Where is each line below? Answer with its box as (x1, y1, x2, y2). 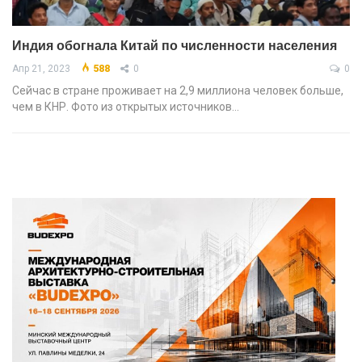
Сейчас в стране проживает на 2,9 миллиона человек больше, (12, 84, 343, 98)
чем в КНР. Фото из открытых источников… (12, 100, 239, 114)
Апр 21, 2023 (12, 63, 70, 75)
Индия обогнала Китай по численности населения (12, 36, 337, 55)
